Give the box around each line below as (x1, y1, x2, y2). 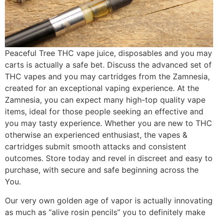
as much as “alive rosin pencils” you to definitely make (5, 207, 205, 217)
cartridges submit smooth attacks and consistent (5, 142, 186, 152)
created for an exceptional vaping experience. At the (5, 83, 199, 93)
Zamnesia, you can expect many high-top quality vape (5, 95, 205, 105)
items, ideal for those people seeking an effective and (5, 107, 203, 117)
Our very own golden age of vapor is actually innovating (5, 195, 213, 205)
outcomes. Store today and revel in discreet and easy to (5, 153, 213, 163)
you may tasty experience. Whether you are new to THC (5, 118, 212, 128)
